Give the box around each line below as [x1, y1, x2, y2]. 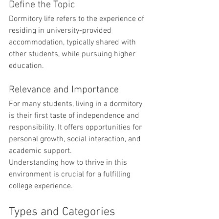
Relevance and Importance [9, 84, 119, 96]
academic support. [9, 146, 74, 156]
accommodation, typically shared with [9, 38, 138, 47]
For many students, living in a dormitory [9, 99, 144, 109]
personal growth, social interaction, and [9, 134, 143, 144]
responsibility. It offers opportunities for [9, 123, 144, 132]
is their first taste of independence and [9, 111, 141, 121]
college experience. [9, 181, 73, 191]
